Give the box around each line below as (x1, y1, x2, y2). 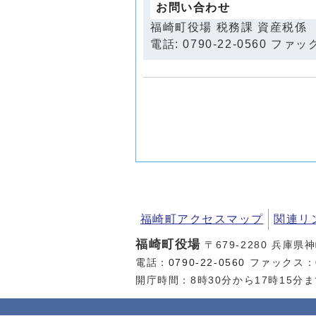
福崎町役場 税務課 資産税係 (150, 21, 308, 34)
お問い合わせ (156, 1, 231, 14)
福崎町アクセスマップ (140, 213, 264, 226)
